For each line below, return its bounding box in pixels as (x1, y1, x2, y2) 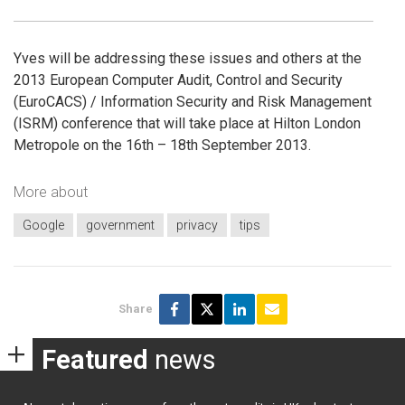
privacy (176, 218, 218, 233)
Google (23, 218, 64, 233)
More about (14, 183, 88, 201)
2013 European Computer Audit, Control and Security (14, 71, 343, 89)
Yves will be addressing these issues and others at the (14, 50, 362, 68)
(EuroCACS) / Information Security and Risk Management (14, 93, 372, 111)
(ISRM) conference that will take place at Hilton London (14, 115, 361, 133)
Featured (42, 344, 148, 376)
